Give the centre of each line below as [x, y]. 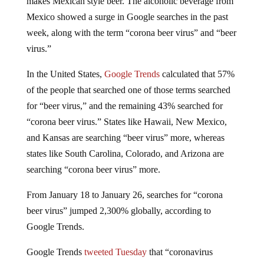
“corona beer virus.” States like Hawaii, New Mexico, [126, 112]
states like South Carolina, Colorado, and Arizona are [125, 144]
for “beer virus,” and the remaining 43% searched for [124, 96]
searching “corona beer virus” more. [93, 160]
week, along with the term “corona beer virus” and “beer [131, 23]
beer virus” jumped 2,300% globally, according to [118, 201]
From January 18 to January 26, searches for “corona [124, 185]
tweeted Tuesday [115, 242]
